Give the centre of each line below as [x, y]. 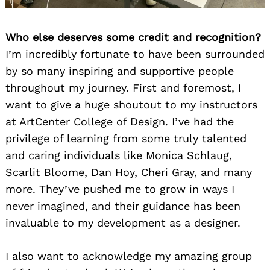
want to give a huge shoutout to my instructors [131, 104]
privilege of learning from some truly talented [126, 138]
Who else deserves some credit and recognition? [133, 37]
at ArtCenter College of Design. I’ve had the [120, 121]
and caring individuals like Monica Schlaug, [119, 155]
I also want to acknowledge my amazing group [129, 256]
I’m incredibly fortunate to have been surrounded [135, 54]
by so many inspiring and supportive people [120, 71]
